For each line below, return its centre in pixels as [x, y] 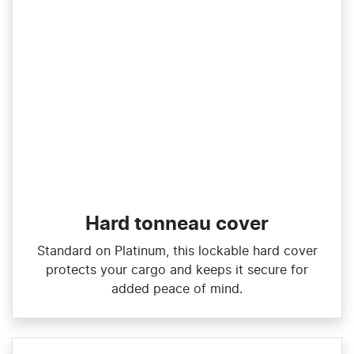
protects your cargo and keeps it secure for [177, 270]
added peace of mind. [177, 289]
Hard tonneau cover [177, 224]
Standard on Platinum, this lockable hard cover [177, 251]
